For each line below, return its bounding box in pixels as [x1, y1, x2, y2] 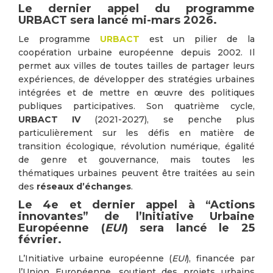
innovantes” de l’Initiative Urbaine [18, 210, 255, 223]
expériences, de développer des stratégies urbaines [18, 74, 255, 85]
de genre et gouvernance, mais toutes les [18, 154, 255, 165]
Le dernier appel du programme [18, 2, 255, 15]
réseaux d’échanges [37, 181, 131, 192]
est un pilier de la [149, 34, 255, 44]
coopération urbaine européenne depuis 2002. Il [18, 47, 255, 58]
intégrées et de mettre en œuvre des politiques [18, 87, 255, 98]
